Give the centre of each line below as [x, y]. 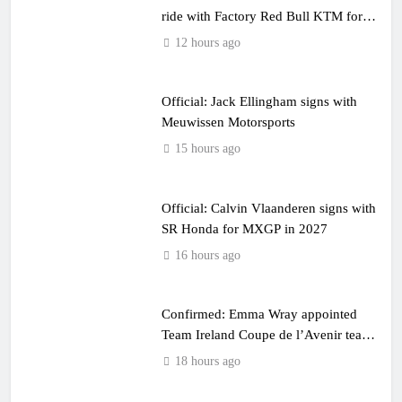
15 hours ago [207, 149]
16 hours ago [207, 255]
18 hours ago [207, 361]
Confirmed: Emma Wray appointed [259, 314]
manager [185, 355]
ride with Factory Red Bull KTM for [262, 15]
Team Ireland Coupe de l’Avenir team [267, 334]
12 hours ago [207, 42]
